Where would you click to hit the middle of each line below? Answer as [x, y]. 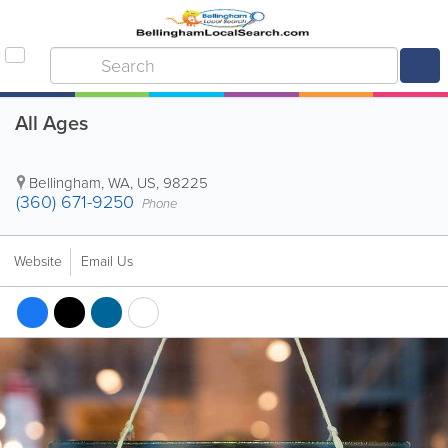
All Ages [51, 123]
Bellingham [65, 183]
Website [38, 261]
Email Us [107, 261]
